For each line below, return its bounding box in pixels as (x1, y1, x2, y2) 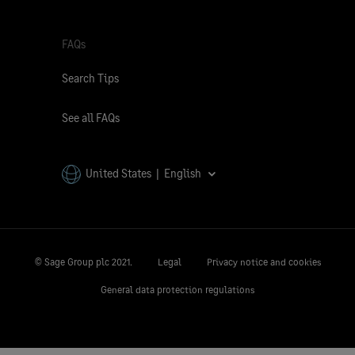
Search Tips (62, 71, 119, 85)
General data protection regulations (101, 284, 254, 296)
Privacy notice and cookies (206, 256, 321, 269)
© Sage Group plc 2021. (34, 256, 132, 269)
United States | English (81, 166, 206, 180)
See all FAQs (62, 111, 120, 124)
